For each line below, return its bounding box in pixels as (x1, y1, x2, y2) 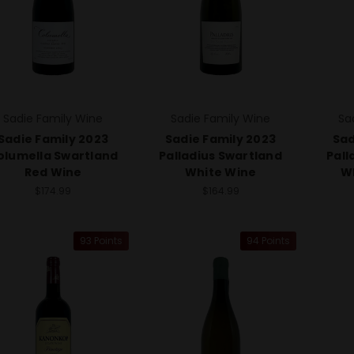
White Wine (184, 164, 257, 181)
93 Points (79, 234, 122, 248)
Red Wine (24, 164, 82, 181)
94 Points (246, 234, 290, 248)
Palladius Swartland (159, 148, 282, 164)
